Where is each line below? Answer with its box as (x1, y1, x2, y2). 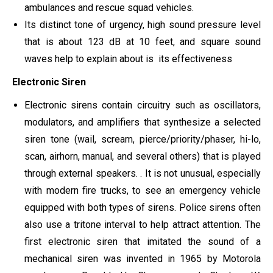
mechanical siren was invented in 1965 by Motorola (24, 253, 261, 265)
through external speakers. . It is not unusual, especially (24, 168, 261, 180)
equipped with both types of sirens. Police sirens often (24, 202, 261, 214)
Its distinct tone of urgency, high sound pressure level (24, 19, 261, 31)
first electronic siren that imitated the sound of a (24, 236, 261, 248)
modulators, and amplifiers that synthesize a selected (24, 116, 261, 129)
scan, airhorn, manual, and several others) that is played (24, 151, 261, 163)
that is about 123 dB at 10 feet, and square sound (24, 36, 261, 48)
